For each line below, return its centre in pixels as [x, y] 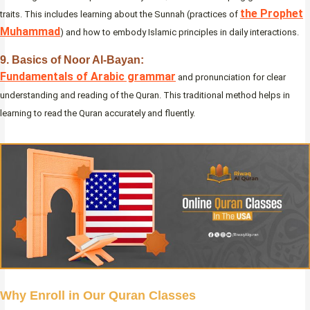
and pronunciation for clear [231, 77]
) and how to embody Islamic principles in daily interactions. [180, 33]
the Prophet [272, 14]
